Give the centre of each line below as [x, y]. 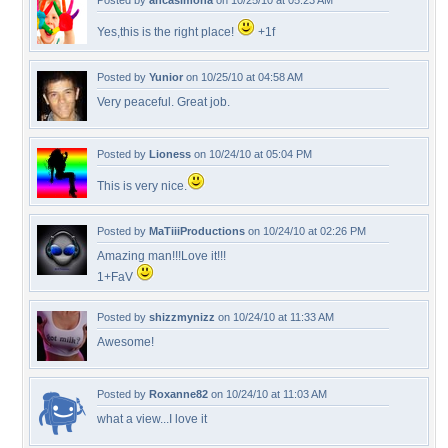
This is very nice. [142, 186]
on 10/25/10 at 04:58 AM [243, 77]
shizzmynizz [182, 317]
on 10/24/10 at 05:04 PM [251, 154]
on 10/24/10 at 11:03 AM [267, 394]
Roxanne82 [178, 394]
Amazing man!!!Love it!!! [161, 256]
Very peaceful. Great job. [163, 102]
